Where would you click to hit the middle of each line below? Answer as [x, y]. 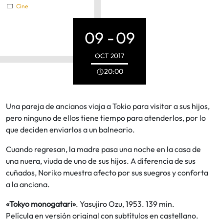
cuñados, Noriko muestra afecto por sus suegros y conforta [107, 173]
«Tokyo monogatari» [41, 204]
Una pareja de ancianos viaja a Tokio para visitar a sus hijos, [108, 106]
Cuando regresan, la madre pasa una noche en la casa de [103, 149]
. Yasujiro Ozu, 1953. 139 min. [125, 204]
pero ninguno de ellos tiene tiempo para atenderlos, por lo [106, 118]
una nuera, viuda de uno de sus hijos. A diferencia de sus [101, 161]
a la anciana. [28, 185]
